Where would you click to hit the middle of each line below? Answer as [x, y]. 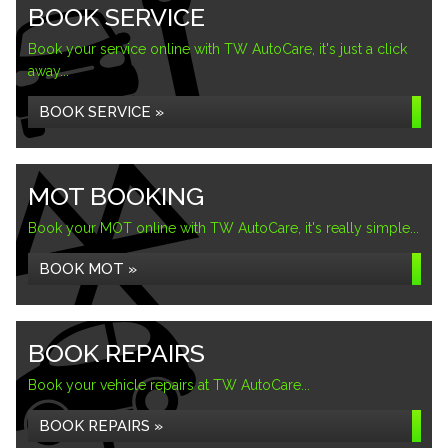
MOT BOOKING [116, 196]
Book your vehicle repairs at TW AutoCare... [169, 385]
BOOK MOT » [88, 269]
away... [48, 71]
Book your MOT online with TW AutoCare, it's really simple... [223, 228]
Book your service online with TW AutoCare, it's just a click [217, 49]
